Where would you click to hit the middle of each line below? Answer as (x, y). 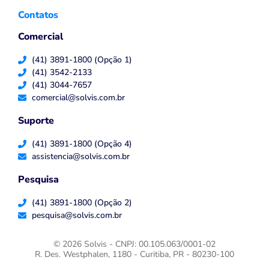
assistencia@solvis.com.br (80, 157)
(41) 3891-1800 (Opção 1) (82, 60)
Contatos (38, 15)
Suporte (36, 121)
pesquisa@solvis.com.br (77, 216)
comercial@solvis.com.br (78, 98)
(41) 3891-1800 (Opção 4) (82, 144)
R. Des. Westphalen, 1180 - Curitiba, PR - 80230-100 (134, 255)
